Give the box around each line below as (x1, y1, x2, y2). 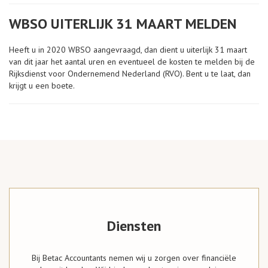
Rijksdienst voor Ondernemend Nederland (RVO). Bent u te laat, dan (9, 68, 251, 79)
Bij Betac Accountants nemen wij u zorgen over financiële (32, 252, 236, 263)
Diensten (107, 217, 161, 235)
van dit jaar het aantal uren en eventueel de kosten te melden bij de (9, 56, 255, 67)
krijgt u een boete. (9, 80, 75, 91)
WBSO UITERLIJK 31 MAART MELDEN (9, 14, 236, 33)
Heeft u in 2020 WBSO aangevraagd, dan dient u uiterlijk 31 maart (9, 44, 247, 55)
